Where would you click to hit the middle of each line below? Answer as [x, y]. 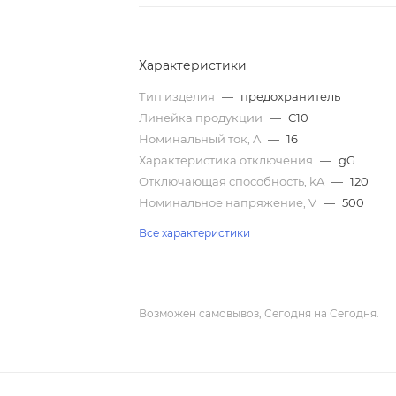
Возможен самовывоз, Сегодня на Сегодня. [259, 313]
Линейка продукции [202, 118]
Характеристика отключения [228, 160]
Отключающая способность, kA [233, 181]
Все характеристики [195, 233]
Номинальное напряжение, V [229, 202]
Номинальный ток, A [202, 139]
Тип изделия [179, 96]
